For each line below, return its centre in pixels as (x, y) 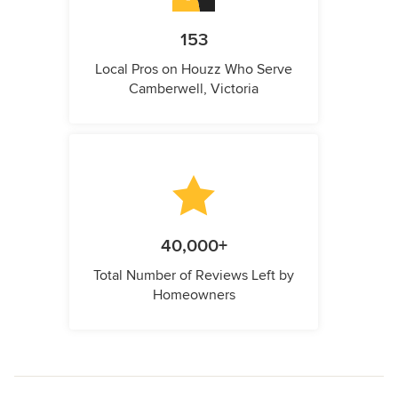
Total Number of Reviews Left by (194, 275)
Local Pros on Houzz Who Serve (194, 69)
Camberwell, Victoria (194, 88)
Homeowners (194, 295)
